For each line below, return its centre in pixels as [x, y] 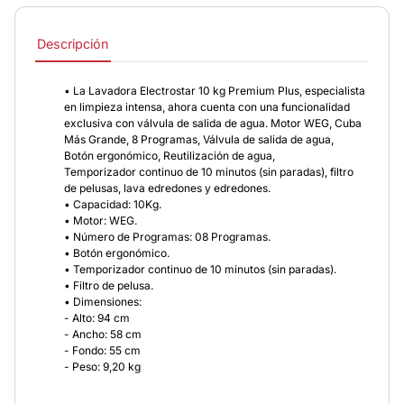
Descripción [73, 44]
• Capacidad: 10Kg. [113, 204]
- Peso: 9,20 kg [103, 366]
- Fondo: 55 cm [103, 350]
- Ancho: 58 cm [103, 334]
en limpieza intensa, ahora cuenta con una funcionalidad [207, 106]
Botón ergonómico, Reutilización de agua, [170, 155]
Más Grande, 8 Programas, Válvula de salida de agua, [199, 139]
